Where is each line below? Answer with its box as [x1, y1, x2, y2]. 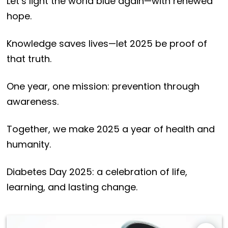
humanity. [6, 138, 51, 151]
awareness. [6, 95, 59, 108]
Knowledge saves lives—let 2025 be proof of [6, 37, 207, 50]
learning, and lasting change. [6, 181, 137, 194]
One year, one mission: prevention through [6, 80, 199, 93]
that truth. [6, 52, 51, 66]
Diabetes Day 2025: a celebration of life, [6, 165, 187, 179]
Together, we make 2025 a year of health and [6, 123, 215, 136]
